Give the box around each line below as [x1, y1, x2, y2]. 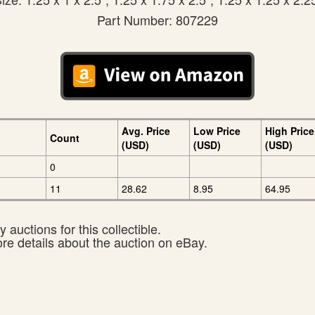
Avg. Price [122, 124, 170, 138]
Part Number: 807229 [97, 11, 218, 29]
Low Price [193, 124, 240, 138]
